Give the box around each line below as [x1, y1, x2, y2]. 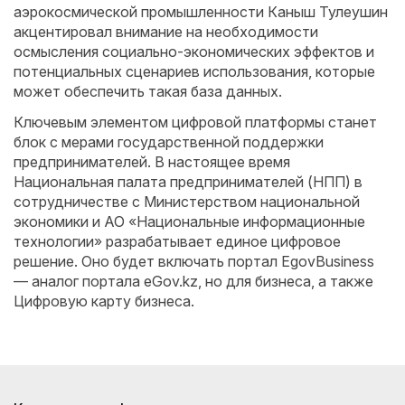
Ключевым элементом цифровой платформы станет [14, 113, 377, 131]
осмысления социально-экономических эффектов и [14, 42, 374, 61]
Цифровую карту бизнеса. [14, 292, 194, 310]
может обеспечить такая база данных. [14, 81, 282, 100]
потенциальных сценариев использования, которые [14, 61, 375, 80]
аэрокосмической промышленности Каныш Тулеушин [14, 2, 388, 21]
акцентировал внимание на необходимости [14, 22, 318, 41]
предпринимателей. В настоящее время [14, 153, 290, 171]
